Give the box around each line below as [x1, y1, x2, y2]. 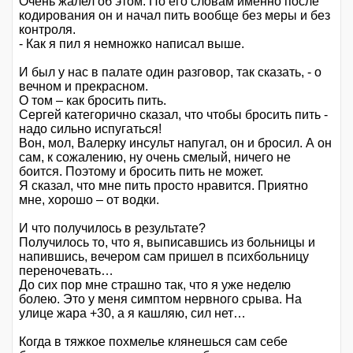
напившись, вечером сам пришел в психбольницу [19, 250, 309, 264]
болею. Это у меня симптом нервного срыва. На [19, 292, 302, 307]
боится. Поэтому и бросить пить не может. [19, 165, 263, 179]
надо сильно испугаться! [19, 122, 162, 136]
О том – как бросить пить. [19, 94, 166, 108]
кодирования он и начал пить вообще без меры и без [19, 9, 330, 23]
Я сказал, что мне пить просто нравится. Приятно [19, 179, 308, 193]
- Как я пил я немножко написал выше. [19, 37, 244, 51]
